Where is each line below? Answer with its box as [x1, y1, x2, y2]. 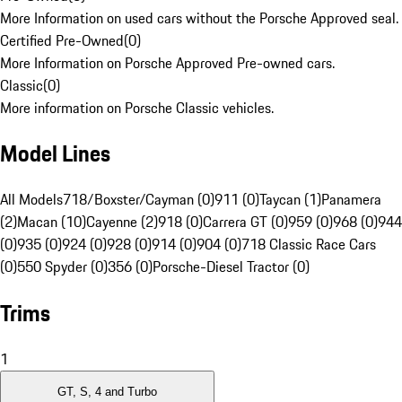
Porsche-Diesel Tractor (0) [153, 256, 310, 278]
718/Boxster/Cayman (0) [63, 188, 214, 211]
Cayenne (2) [86, 211, 158, 233]
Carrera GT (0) [203, 211, 288, 233]
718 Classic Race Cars [241, 233, 376, 256]
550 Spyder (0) [17, 256, 108, 278]
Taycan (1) [259, 188, 321, 211]
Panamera [321, 188, 381, 211]
